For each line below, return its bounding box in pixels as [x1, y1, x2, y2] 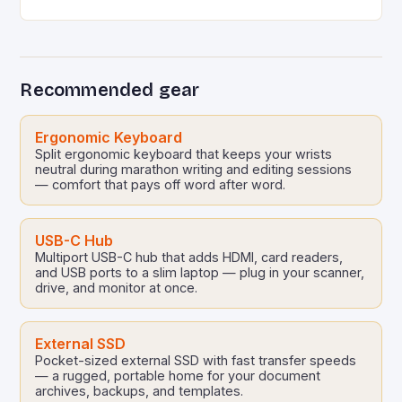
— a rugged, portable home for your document [35, 368, 321, 384]
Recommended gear [20, 79, 200, 101]
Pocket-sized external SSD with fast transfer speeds [35, 353, 357, 369]
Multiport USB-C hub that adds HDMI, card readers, [35, 249, 344, 266]
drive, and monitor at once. [35, 280, 198, 296]
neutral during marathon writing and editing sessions [35, 162, 353, 178]
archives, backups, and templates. [35, 383, 244, 399]
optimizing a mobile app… [39, 22, 196, 40]
